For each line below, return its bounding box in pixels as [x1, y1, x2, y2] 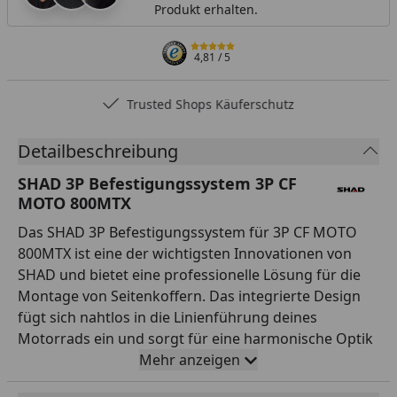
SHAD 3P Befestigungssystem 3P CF [18, 172, 297, 194]
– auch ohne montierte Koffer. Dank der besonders [18, 349, 357, 370]
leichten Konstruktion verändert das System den [18, 370, 342, 391]
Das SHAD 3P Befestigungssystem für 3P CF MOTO [18, 222, 357, 242]
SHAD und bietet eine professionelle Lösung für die [18, 264, 361, 284]
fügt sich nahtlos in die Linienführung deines [18, 307, 317, 327]
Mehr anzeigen [139, 349, 240, 370]
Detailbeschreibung [18, 138, 178, 163]
